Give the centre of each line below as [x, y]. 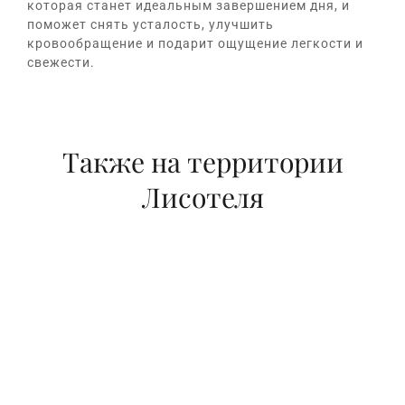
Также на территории [202, 162]
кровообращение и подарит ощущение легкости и [195, 44]
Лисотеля [202, 198]
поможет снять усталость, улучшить [151, 25]
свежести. [61, 63]
